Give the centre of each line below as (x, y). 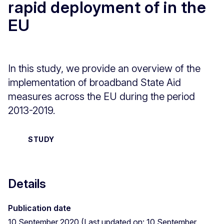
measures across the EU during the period (101, 96)
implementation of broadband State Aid (94, 82)
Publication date (39, 208)
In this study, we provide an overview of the (104, 68)
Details (27, 183)
